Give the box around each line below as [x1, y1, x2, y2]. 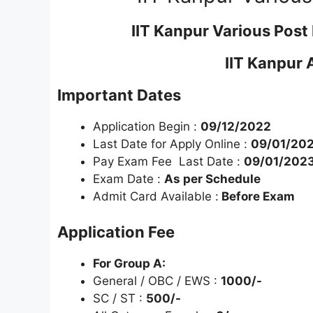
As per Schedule [164, 171, 261, 186]
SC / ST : [93, 291, 146, 306]
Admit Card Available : [93, 189, 219, 203]
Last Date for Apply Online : [93, 136, 251, 151]
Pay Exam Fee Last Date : [93, 154, 244, 168]
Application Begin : [93, 119, 201, 133]
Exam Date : [93, 171, 164, 186]
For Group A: [93, 256, 166, 271]
